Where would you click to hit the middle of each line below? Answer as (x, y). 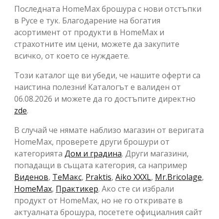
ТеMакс (67, 177)
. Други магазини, (155, 154)
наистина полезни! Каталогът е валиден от (98, 87)
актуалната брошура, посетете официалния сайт (108, 212)
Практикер (77, 189)
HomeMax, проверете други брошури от (92, 142)
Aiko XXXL (133, 177)
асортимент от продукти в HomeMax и (89, 33)
